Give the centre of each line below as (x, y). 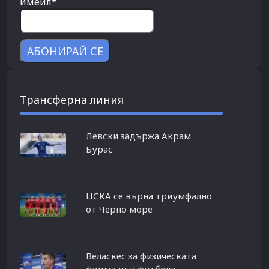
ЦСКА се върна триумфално (149, 195)
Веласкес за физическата (141, 255)
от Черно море (119, 209)
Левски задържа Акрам (138, 135)
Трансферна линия (72, 99)
